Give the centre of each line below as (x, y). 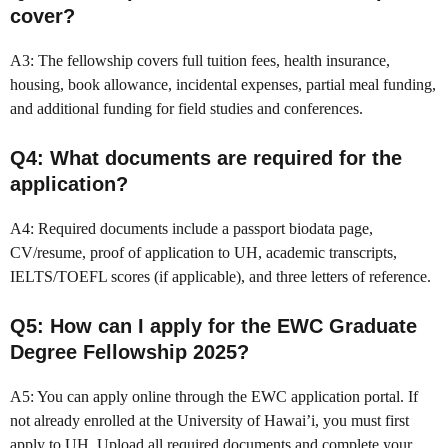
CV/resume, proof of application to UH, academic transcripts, (203, 253)
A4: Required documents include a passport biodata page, (191, 229)
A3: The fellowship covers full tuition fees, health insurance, (200, 61)
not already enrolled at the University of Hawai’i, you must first (209, 421)
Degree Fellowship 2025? (129, 352)
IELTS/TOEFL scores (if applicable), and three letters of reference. (220, 277)
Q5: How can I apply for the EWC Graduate (213, 326)
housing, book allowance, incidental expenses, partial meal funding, (223, 85)
